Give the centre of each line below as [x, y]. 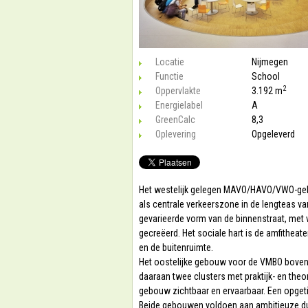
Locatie [170, 62]
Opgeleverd [273, 134]
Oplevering [176, 134]
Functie [169, 76]
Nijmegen [270, 62]
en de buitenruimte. [176, 247]
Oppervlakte [178, 91]
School [266, 76]
